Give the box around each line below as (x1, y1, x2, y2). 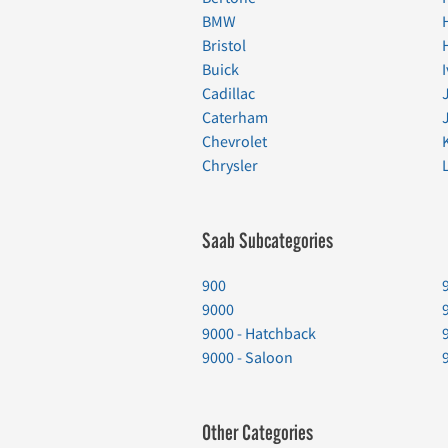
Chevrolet (202, 131, 267, 152)
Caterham (202, 107, 268, 128)
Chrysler (202, 155, 258, 176)
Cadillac (202, 83, 255, 104)
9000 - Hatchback (202, 323, 316, 344)
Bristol (202, 35, 246, 56)
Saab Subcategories (202, 228, 333, 254)
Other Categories (202, 420, 313, 446)
